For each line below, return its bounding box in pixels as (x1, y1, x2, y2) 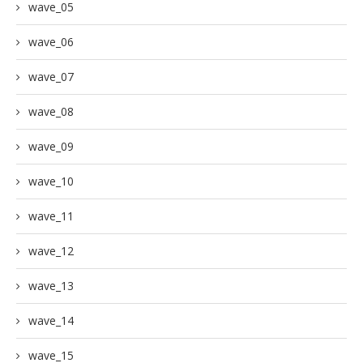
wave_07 (28, 69, 74, 85)
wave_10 (28, 173, 74, 190)
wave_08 (28, 104, 74, 120)
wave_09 (28, 139, 74, 155)
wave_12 (28, 243, 74, 259)
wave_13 (28, 278, 74, 294)
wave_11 (28, 208, 74, 224)
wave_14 (28, 313, 74, 329)
